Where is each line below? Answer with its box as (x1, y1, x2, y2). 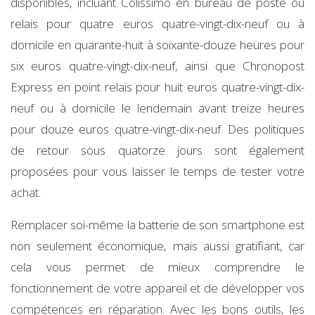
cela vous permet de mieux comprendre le (11, 258, 304, 275)
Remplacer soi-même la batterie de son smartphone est (11, 216, 304, 233)
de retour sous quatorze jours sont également (11, 141, 304, 158)
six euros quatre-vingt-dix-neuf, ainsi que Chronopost (11, 57, 304, 74)
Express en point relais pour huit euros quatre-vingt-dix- (11, 78, 304, 95)
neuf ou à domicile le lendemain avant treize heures (11, 99, 304, 116)
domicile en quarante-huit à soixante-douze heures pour (11, 36, 304, 53)
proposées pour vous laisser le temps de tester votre (11, 162, 304, 179)
